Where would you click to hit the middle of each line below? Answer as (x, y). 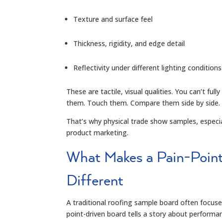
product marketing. (98, 132)
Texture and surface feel (113, 19)
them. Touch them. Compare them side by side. (143, 103)
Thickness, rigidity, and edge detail (129, 43)
